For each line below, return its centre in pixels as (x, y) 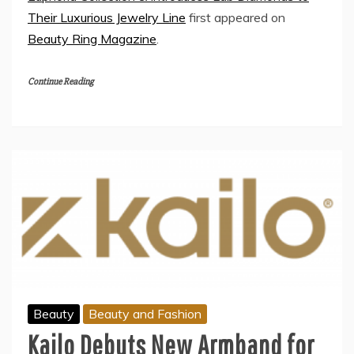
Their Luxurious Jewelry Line (107, 17)
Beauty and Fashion (145, 313)
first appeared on (235, 17)
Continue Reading (60, 81)
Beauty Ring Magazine (92, 38)
